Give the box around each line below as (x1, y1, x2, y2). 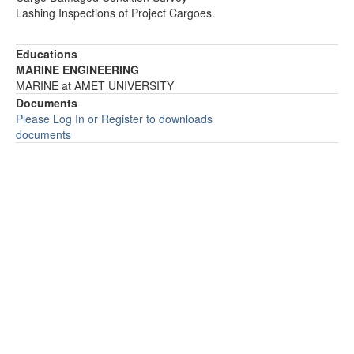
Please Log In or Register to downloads (16, 111, 213, 126)
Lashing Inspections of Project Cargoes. (16, 5, 215, 21)
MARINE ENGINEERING (16, 62, 139, 77)
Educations (16, 46, 77, 62)
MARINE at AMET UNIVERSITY (16, 77, 174, 93)
